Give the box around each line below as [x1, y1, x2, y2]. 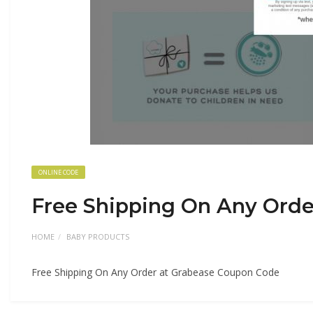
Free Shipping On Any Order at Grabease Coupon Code [31, 265, 279, 279]
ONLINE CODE [38, 168, 78, 177]
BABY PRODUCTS [66, 231, 129, 242]
